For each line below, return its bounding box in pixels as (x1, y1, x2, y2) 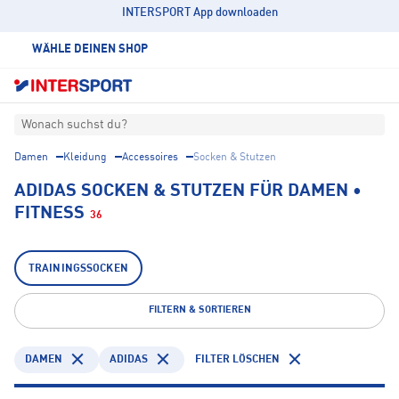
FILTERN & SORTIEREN (148, 305, 251, 316)
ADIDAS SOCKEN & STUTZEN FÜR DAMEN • (14, 183, 362, 201)
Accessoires (122, 152, 178, 164)
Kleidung (63, 152, 107, 164)
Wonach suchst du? (21, 118, 127, 132)
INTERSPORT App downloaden (121, 7, 278, 19)
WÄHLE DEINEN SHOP (32, 44, 148, 55)
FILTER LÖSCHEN (195, 354, 280, 365)
